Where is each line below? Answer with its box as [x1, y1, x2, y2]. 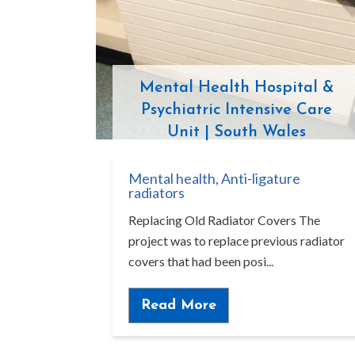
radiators [128, 184, 185, 202]
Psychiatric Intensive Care [140, 102, 332, 119]
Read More [140, 297, 216, 313]
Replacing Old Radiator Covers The [128, 212, 320, 228]
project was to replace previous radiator [128, 233, 345, 249]
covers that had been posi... [128, 254, 273, 269]
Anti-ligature [220, 170, 300, 188]
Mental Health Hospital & [139, 80, 334, 97]
